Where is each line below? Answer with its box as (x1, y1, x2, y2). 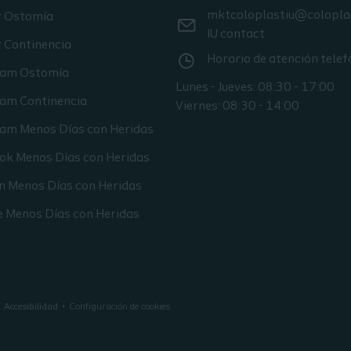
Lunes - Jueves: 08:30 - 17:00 (175, 81, 335, 95)
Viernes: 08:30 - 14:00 (175, 100, 299, 114)
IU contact (207, 28, 265, 42)
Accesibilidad (4, 302, 58, 313)
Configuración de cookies (69, 302, 170, 313)
